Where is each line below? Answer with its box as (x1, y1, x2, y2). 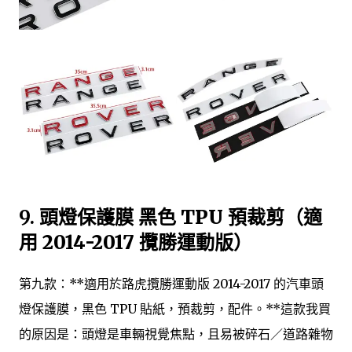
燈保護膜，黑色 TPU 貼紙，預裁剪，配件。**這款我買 (19, 301, 331, 317)
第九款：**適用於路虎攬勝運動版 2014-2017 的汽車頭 (19, 276, 324, 292)
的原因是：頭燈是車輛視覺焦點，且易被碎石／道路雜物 (19, 326, 333, 343)
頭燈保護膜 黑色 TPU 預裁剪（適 (39, 205, 322, 230)
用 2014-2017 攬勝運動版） (19, 230, 252, 255)
